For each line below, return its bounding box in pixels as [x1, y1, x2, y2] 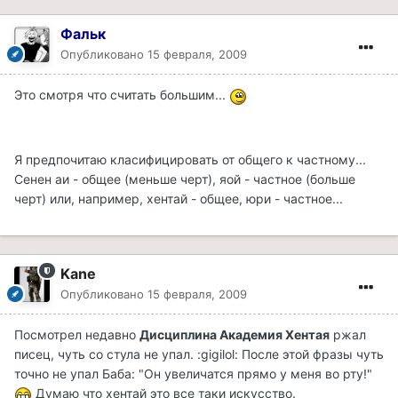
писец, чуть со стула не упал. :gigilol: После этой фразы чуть [14, 346, 384, 362]
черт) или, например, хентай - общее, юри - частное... [14, 190, 343, 206]
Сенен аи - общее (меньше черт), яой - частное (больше [14, 171, 355, 187]
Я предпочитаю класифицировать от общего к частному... [14, 151, 366, 167]
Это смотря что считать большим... [14, 87, 229, 103]
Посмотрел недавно [14, 326, 139, 342]
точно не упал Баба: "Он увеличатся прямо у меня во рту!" [14, 365, 372, 381]
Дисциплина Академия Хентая [139, 326, 330, 342]
